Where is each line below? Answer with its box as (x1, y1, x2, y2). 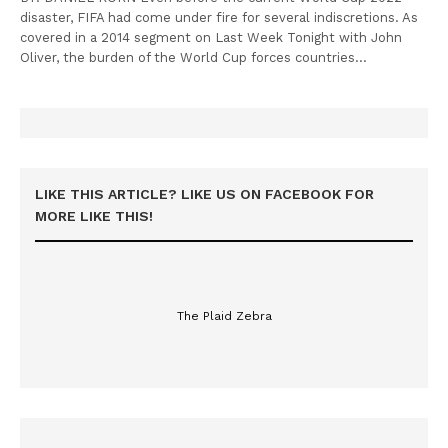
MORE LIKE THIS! (35, 207, 153, 224)
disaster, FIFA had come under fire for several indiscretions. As (20, 9, 419, 25)
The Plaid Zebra (176, 308, 272, 323)
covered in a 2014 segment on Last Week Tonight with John (20, 29, 403, 45)
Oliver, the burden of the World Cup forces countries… (20, 49, 368, 65)
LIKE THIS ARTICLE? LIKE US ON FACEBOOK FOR (35, 185, 374, 202)
